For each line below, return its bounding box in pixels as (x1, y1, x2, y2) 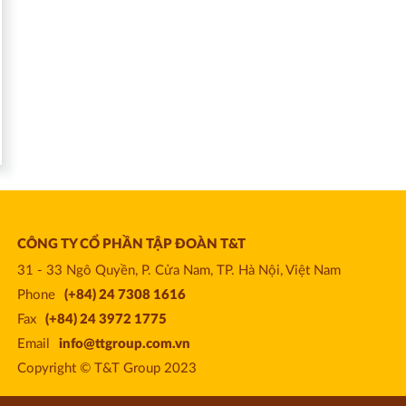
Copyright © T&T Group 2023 (16, 362, 197, 376)
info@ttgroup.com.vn (58, 337, 190, 352)
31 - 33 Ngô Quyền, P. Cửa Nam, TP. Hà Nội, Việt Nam (16, 264, 341, 278)
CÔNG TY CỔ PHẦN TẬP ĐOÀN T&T (16, 237, 246, 252)
